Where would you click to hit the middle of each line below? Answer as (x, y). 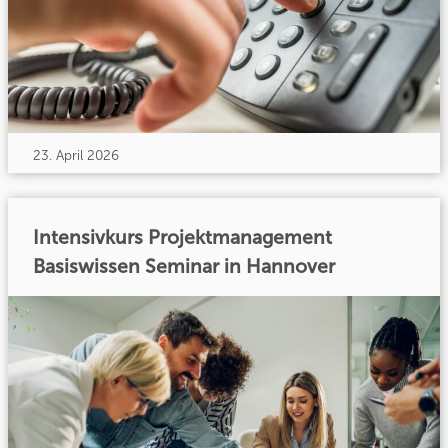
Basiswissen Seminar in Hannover (184, 267)
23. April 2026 (76, 155)
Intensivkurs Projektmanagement (183, 238)
